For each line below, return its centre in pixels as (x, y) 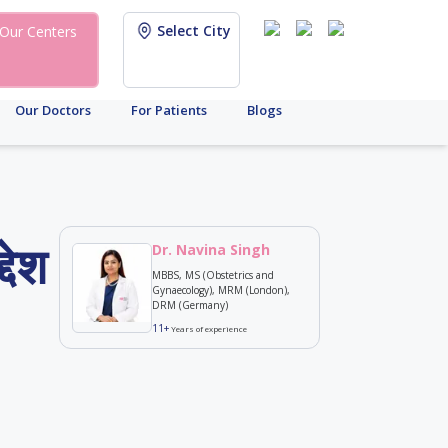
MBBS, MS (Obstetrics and (212, 275)
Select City (194, 30)
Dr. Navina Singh (210, 249)
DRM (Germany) (189, 305)
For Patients (169, 110)
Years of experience (207, 328)
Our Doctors (53, 110)
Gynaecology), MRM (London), (220, 290)
